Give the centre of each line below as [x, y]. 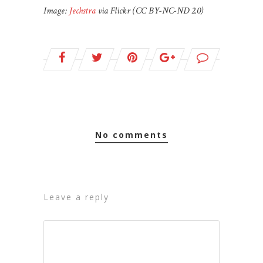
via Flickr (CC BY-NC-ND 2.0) [149, 11]
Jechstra [82, 11]
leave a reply [79, 197]
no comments [135, 134]
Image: [56, 11]
